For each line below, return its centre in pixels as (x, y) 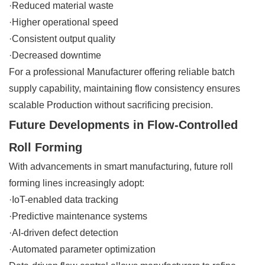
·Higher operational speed (64, 22)
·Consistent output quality (62, 38)
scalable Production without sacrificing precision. (111, 105)
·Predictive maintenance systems (78, 216)
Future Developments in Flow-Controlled (123, 125)
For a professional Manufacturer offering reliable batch (122, 72)
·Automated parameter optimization (82, 249)
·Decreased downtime (55, 55)
